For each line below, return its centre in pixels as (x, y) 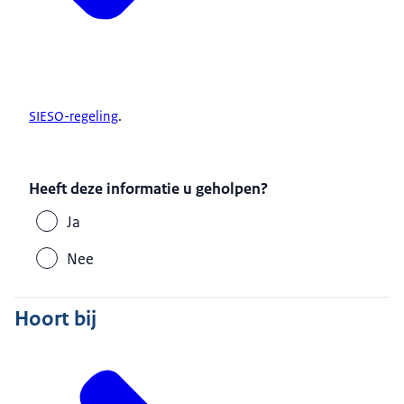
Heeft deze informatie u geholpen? (149, 189)
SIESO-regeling (73, 116)
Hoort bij (55, 318)
